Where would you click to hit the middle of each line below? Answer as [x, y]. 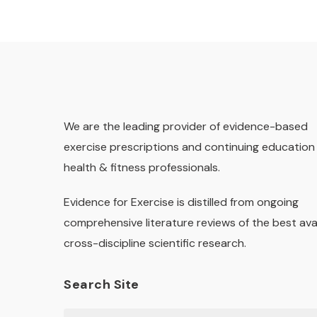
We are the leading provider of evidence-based [186, 126]
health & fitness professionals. [142, 167]
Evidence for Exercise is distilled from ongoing [181, 202]
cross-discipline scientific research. [155, 243]
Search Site [102, 284]
